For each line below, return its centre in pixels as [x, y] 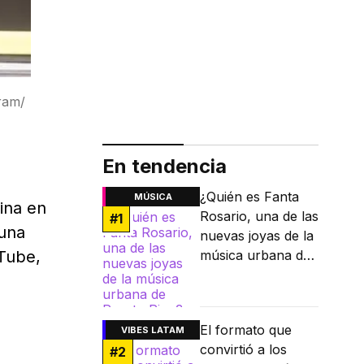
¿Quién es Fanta [249, 197]
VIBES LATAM [153, 330]
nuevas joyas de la [257, 236]
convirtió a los [243, 350]
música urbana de [255, 256]
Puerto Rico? [240, 275]
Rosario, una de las [259, 217]
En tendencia [165, 167]
